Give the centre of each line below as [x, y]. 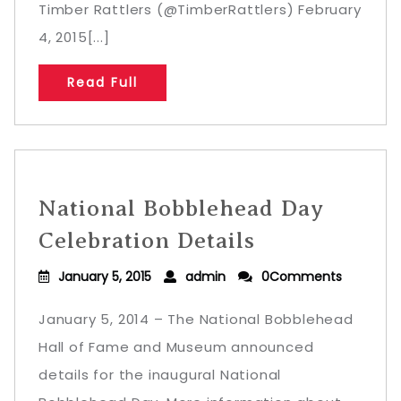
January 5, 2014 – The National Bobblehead [196, 319]
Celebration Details [147, 240]
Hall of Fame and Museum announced [176, 347]
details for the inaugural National [160, 375]
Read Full [102, 82]
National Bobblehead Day [181, 208]
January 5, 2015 [105, 277]
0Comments [302, 277]
